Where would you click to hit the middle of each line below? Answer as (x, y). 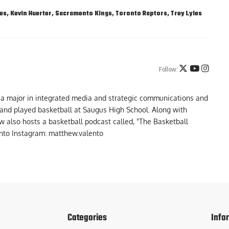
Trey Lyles (186, 14)
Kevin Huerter (31, 14)
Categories (87, 218)
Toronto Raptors (141, 14)
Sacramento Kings (84, 14)
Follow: (168, 69)
